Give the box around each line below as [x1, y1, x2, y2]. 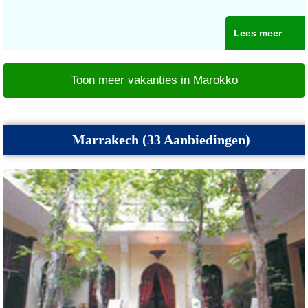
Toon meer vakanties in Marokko [70, 74, 238, 87]
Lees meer [233, 27, 282, 39]
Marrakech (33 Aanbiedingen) [71, 132, 250, 148]
